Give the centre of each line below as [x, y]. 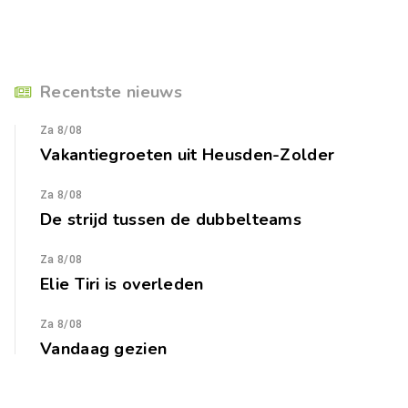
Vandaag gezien [104, 348]
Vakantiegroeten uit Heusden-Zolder [188, 154]
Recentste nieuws [111, 92]
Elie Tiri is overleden [122, 284]
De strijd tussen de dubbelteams [171, 219]
